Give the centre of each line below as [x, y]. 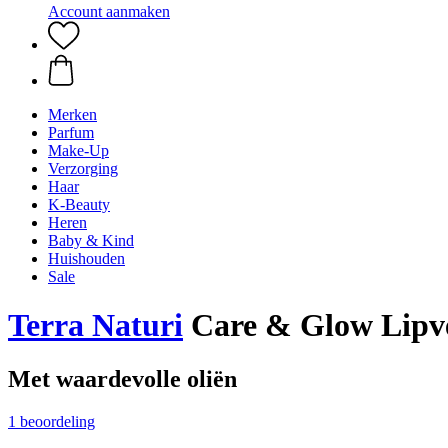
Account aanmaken [109, 11]
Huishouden [86, 258]
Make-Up [78, 150]
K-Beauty [79, 204]
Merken [72, 114]
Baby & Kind [91, 240]
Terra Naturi [95, 325]
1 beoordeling [51, 421]
